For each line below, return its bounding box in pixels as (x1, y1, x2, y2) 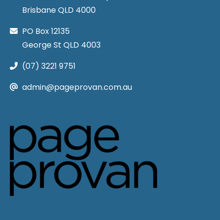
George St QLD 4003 (22, 39, 101, 51)
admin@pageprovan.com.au (22, 81, 132, 93)
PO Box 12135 (22, 25, 70, 37)
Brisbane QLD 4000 (22, 4, 96, 16)
